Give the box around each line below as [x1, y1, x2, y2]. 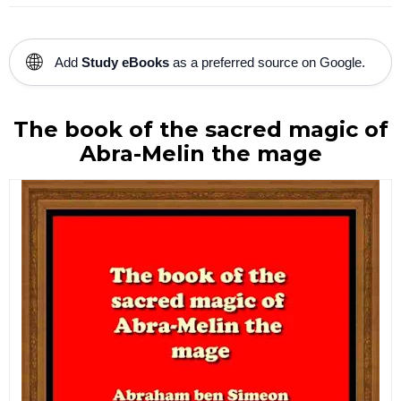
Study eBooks [81, 54, 169, 70]
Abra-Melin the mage [79, 140, 322, 166]
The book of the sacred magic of [13, 115, 388, 142]
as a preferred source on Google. [169, 54, 365, 70]
